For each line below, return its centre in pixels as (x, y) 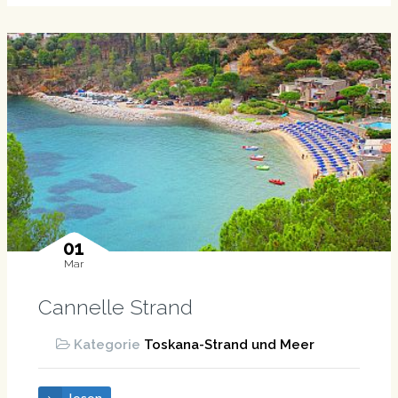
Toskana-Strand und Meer (229, 344)
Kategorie (108, 344)
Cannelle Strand (115, 306)
